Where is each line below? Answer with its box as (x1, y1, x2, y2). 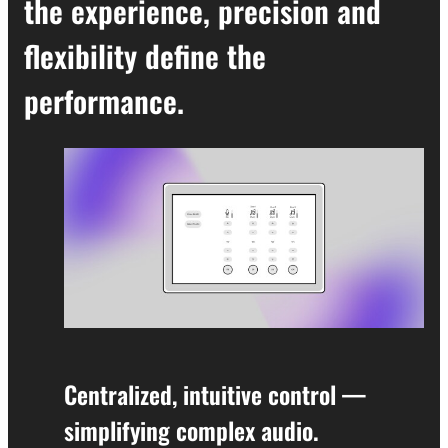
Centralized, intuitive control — (64, 376, 366, 412)
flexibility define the (24, 33, 266, 79)
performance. (24, 78, 184, 124)
